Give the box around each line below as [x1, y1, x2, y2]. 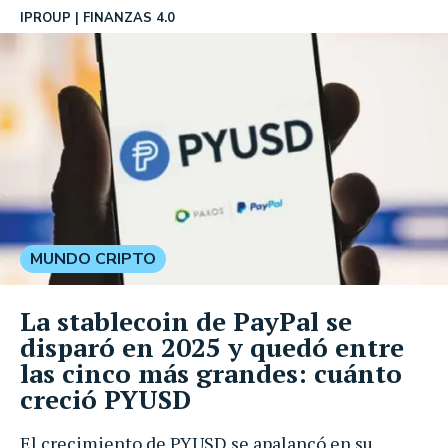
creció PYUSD [20, 381, 191, 416]
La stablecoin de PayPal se [20, 303, 352, 338]
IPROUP [20, 9, 71, 27]
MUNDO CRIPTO [30, 247, 156, 270]
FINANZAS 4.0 [83, 9, 175, 27]
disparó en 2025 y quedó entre [20, 329, 404, 364]
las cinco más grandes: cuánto [20, 355, 402, 390]
